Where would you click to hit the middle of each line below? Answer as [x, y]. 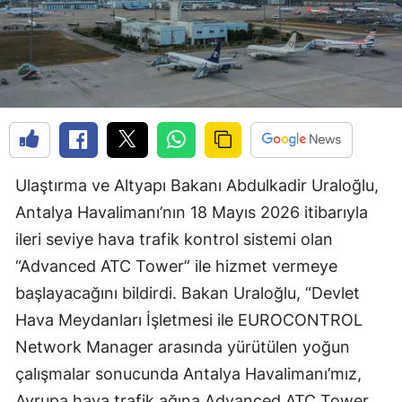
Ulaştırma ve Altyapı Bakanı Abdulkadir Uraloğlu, [197, 186]
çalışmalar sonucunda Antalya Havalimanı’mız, [188, 374]
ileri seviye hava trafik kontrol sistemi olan [174, 240]
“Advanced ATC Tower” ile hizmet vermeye [176, 267]
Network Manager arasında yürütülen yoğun [183, 347]
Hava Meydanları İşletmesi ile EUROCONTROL [189, 320]
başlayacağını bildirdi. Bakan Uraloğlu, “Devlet [188, 293]
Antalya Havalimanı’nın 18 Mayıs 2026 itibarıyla [192, 213]
